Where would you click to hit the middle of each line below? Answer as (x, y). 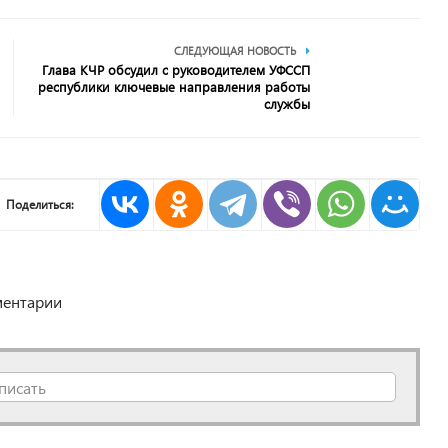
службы (287, 103)
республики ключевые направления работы (174, 86)
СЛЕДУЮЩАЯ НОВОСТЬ (235, 50)
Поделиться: (40, 204)
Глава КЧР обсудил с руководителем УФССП (176, 69)
